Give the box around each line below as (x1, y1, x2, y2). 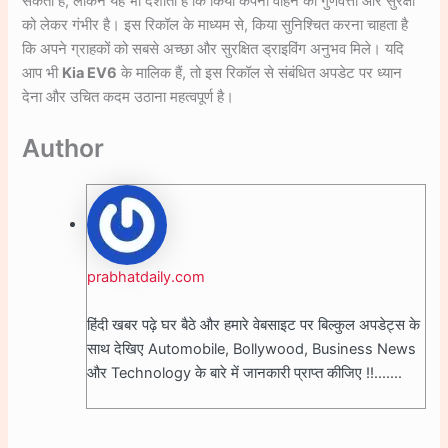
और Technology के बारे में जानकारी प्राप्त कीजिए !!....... (87, 363, 403, 382)
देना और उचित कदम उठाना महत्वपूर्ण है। (22, 88, 235, 107)
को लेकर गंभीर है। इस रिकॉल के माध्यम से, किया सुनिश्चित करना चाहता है (22, 16, 409, 35)
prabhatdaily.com (87, 268, 206, 287)
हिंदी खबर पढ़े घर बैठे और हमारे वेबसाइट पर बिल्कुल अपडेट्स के (87, 315, 421, 334)
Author (22, 133, 105, 164)
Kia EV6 (62, 64, 118, 83)
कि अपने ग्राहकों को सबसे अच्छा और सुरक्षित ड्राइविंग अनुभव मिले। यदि (22, 40, 405, 59)
